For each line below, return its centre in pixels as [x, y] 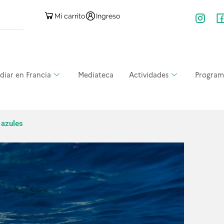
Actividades [148, 75]
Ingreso [108, 16]
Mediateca [95, 75]
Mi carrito [70, 16]
